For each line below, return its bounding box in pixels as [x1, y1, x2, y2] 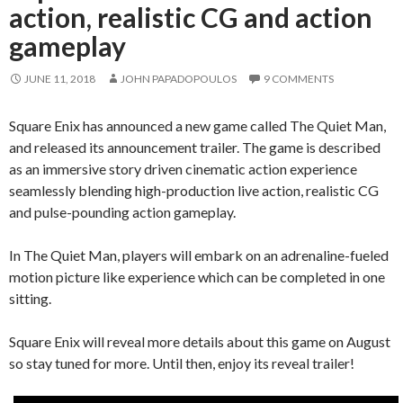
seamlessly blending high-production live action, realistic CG [9, 181, 379, 199]
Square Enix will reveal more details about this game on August [9, 332, 390, 350]
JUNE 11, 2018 [24, 71, 95, 85]
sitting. [9, 289, 51, 307]
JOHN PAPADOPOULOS [121, 71, 237, 85]
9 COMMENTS [264, 71, 334, 85]
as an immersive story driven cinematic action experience [9, 159, 357, 177]
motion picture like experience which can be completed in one [9, 267, 385, 285]
